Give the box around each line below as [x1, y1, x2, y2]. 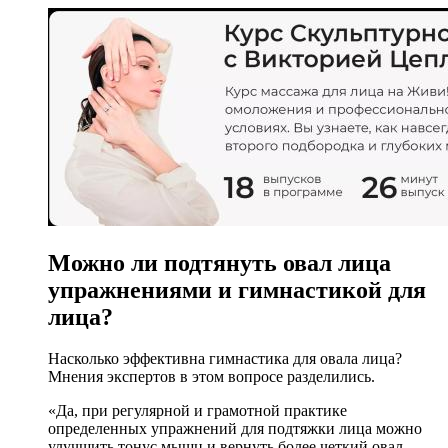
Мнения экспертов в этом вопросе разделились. [48, 368, 375, 386]
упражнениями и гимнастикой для [48, 276, 426, 303]
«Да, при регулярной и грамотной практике [48, 402, 347, 420]
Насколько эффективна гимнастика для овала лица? [48, 350, 402, 368]
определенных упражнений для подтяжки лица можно [48, 420, 422, 438]
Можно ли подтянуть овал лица [48, 249, 391, 276]
